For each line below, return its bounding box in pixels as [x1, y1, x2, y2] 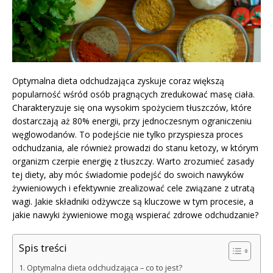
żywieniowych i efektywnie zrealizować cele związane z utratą [12, 182, 255, 194]
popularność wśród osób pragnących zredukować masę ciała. [12, 88, 255, 100]
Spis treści [19, 240, 67, 255]
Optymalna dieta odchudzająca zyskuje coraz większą [12, 74, 224, 87]
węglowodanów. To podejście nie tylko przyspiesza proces [12, 128, 243, 140]
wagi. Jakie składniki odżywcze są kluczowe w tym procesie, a [12, 195, 253, 207]
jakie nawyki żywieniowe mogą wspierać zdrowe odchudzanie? [12, 208, 258, 221]
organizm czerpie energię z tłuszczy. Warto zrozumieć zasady [12, 155, 254, 167]
